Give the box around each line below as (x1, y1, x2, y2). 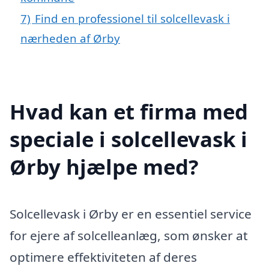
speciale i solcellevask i (10, 124, 247, 153)
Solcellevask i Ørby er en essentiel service (10, 205, 252, 222)
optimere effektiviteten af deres (10, 248, 197, 265)
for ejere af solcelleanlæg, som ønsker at (10, 226, 248, 244)
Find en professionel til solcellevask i (35, 11, 230, 26)
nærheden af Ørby (20, 31, 120, 46)
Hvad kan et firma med (10, 97, 248, 125)
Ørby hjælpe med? (10, 152, 199, 181)
